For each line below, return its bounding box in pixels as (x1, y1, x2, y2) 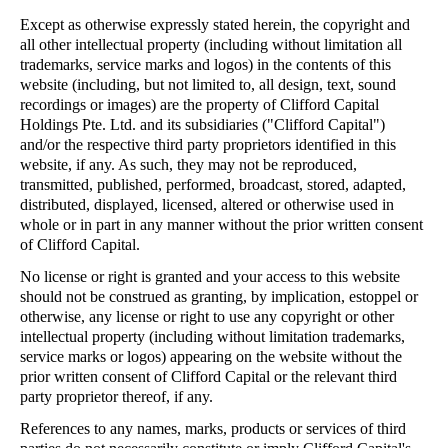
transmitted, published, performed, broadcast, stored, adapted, (20, 176, 406, 193)
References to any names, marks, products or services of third (20, 420, 406, 437)
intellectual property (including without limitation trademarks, (20, 328, 405, 345)
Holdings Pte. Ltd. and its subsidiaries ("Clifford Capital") (20, 116, 385, 133)
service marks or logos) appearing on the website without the (20, 348, 402, 365)
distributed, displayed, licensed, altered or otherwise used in (20, 196, 394, 213)
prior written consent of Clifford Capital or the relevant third (20, 368, 397, 385)
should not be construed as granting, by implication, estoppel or (20, 288, 418, 305)
